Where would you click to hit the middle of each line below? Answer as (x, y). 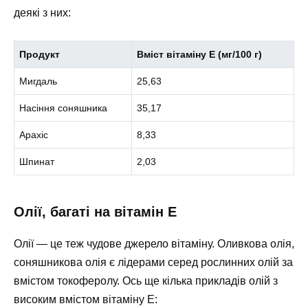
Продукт (40, 54)
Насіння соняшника (64, 108)
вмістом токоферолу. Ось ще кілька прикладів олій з (146, 280)
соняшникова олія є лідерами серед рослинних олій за (153, 262)
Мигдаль (38, 81)
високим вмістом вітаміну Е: (86, 299)
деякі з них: (42, 12)
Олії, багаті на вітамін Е (95, 211)
